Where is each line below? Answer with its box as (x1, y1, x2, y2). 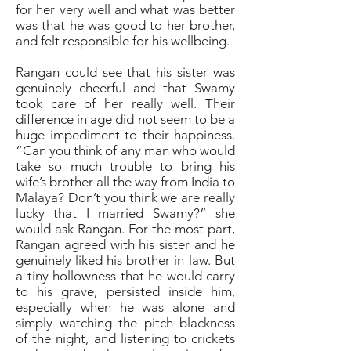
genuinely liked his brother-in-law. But (16, 252, 235, 268)
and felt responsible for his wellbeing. (16, 33, 233, 49)
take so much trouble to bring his (16, 158, 235, 174)
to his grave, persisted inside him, (16, 284, 235, 299)
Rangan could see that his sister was (16, 64, 235, 80)
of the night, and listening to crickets (16, 331, 235, 346)
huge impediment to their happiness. (16, 127, 235, 143)
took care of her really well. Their (16, 96, 235, 111)
